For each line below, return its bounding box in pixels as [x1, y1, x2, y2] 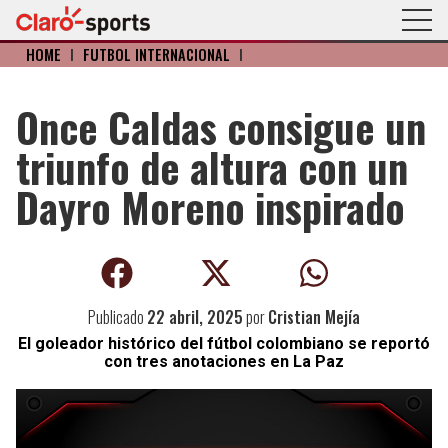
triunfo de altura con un [16, 137, 408, 197]
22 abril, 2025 [147, 305, 243, 329]
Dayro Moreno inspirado [16, 177, 405, 237]
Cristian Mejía [268, 305, 360, 329]
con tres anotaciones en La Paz [104, 352, 344, 371]
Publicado [88, 305, 147, 329]
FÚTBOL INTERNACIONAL [83, 44, 230, 65]
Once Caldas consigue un [16, 97, 426, 157]
